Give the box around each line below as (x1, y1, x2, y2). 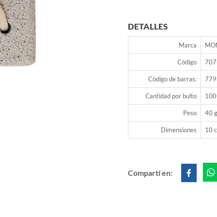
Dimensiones (161, 126, 197, 134)
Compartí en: (128, 168, 174, 178)
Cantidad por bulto (145, 92, 197, 100)
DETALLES (128, 21, 168, 32)
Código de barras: (148, 75, 197, 83)
